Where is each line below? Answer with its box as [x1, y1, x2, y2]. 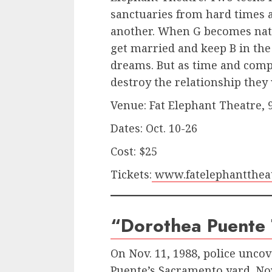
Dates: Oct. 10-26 [110, 121, 197, 136]
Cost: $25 [110, 144, 157, 159]
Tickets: [110, 167, 152, 182]
